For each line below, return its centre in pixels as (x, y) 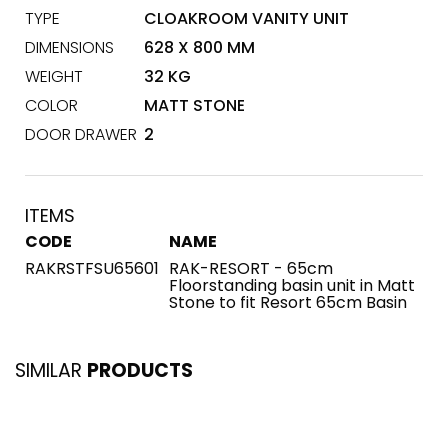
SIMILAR (51, 370)
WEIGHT (54, 76)
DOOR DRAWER (81, 134)
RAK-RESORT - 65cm (251, 268)
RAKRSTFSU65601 (92, 268)
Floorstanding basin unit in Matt (292, 285)
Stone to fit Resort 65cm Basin (288, 302)
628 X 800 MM (200, 47)
